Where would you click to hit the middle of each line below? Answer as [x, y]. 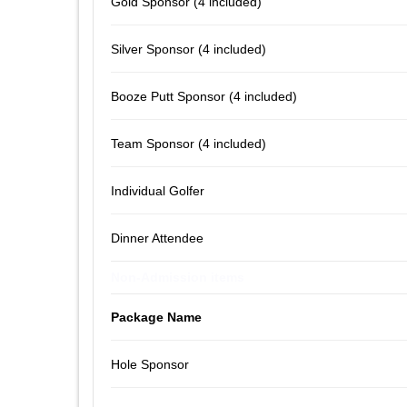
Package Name [156, 317]
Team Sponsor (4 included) [189, 143]
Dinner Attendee [157, 238]
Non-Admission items [178, 277]
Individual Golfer [158, 190]
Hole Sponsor [150, 364]
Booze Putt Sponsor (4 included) [204, 96]
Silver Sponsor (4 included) [189, 49]
